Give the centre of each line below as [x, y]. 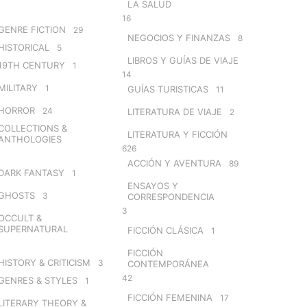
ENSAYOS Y [152, 185]
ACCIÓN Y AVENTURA [174, 163]
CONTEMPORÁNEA [168, 263]
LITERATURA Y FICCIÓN [177, 134]
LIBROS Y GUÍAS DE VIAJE [183, 60]
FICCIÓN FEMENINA [170, 297]
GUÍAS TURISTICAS [168, 89]
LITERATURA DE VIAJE [174, 111]
